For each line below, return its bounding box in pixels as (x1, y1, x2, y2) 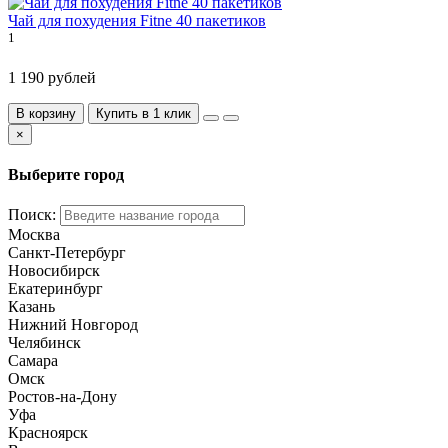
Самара (8, 352, 58, 370)
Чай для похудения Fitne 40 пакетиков (8, 12, 266, 30)
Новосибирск (8, 262, 100, 280)
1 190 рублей (8, 68, 96, 86)
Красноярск (8, 424, 88, 442)
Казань (8, 298, 55, 316)
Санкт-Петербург (8, 244, 126, 262)
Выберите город (8, 165, 124, 183)
